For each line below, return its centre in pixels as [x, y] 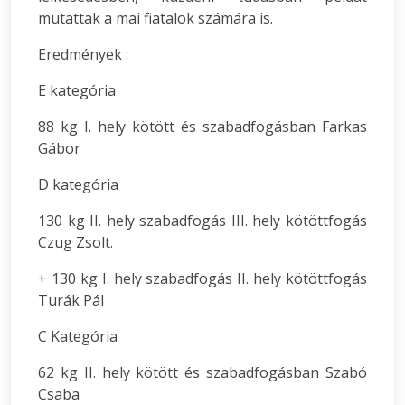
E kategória [77, 91]
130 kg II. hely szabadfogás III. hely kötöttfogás [202, 221]
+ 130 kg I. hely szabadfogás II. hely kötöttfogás [202, 279]
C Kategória [78, 337]
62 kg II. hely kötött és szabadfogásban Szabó [202, 373]
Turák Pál [71, 301]
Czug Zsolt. [75, 243]
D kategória [78, 185]
